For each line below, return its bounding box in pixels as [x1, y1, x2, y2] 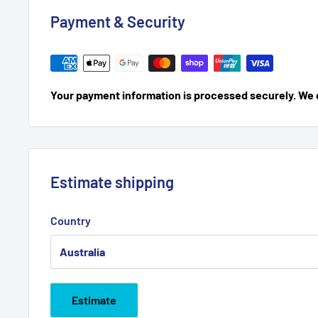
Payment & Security [50, 11, 185, 31]
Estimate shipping [50, 172, 174, 191]
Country [50, 213, 91, 227]
